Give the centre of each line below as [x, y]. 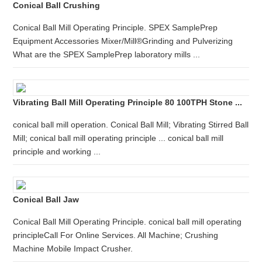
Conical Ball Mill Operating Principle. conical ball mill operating [127, 222]
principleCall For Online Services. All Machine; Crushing [116, 235]
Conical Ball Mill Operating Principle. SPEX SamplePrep [116, 27]
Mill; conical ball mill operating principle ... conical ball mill [118, 138]
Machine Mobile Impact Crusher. [73, 249]
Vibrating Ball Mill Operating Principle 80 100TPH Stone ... [128, 102]
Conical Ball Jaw [46, 199]
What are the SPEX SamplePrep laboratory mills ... [107, 54]
